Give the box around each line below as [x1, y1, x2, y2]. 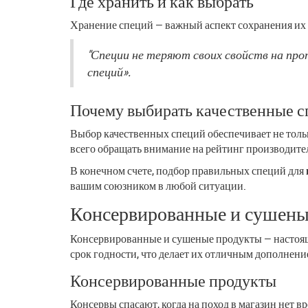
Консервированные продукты [70, 269, 276, 291]
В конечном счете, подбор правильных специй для [70, 162, 306, 178]
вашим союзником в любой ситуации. [70, 177, 246, 193]
